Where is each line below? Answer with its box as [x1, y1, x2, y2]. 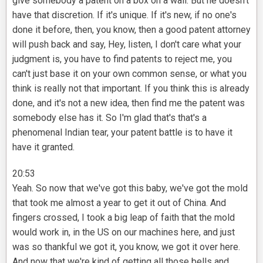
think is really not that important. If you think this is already [12, 83, 249, 95]
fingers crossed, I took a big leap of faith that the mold [12, 212, 235, 224]
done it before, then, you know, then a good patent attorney [12, 24, 251, 36]
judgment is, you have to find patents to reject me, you [12, 53, 232, 65]
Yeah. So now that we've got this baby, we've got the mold [12, 183, 248, 194]
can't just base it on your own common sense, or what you [12, 68, 247, 80]
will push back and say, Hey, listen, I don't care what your [12, 39, 241, 50]
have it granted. [12, 141, 75, 153]
